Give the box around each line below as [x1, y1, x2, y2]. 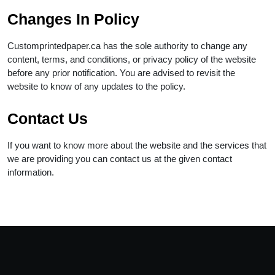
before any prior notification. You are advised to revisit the [7, 67, 235, 78]
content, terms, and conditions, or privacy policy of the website [7, 53, 256, 64]
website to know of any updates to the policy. [7, 80, 188, 91]
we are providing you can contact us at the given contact [7, 153, 232, 164]
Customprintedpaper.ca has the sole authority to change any [7, 40, 247, 51]
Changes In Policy [7, 10, 144, 28]
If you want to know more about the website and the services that [7, 139, 266, 150]
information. [7, 166, 56, 177]
